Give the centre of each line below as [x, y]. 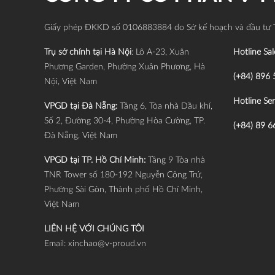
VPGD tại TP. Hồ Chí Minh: [96, 161]
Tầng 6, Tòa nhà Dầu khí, [165, 107]
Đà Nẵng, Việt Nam [81, 136]
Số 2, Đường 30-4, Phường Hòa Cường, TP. [125, 121]
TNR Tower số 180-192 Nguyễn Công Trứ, [123, 175]
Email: [56, 244]
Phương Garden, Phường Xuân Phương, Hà [125, 67]
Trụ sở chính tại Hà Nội [88, 52]
